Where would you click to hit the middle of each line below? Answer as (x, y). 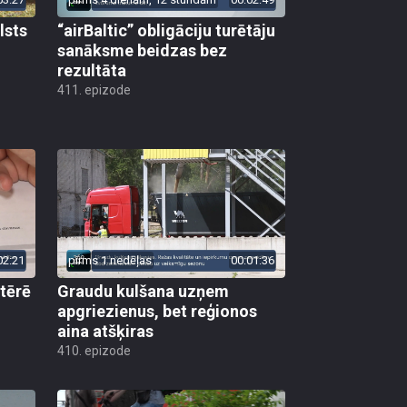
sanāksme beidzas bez (142, 51)
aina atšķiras (105, 331)
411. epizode (94, 90)
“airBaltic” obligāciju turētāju (166, 31)
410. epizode (94, 350)
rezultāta (92, 71)
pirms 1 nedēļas (110, 260)
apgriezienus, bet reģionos (157, 311)
